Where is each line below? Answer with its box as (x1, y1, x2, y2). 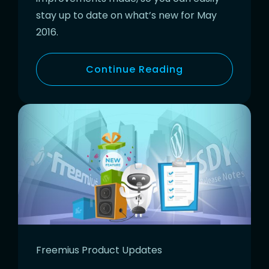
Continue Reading (86, 62, 183, 76)
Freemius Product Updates (36, 243, 162, 258)
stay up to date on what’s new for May (36, 8, 217, 22)
